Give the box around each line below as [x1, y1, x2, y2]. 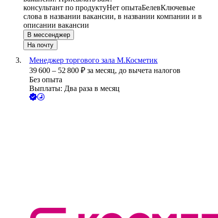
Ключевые [161, 3, 195, 12]
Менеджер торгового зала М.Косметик [29, 56, 158, 65]
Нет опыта [107, 3, 142, 12]
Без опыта [29, 75, 62, 84]
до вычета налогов [119, 66, 181, 75]
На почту [27, 41, 54, 49]
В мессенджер [27, 31, 70, 39]
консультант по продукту [23, 3, 107, 12]
